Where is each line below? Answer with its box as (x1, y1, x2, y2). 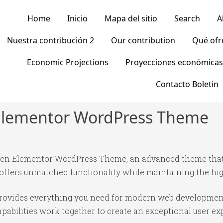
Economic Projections (26, 57, 109, 68)
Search (174, 13, 200, 24)
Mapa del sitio (104, 13, 157, 24)
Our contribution (111, 35, 175, 46)
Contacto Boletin (155, 79, 219, 90)
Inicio (67, 13, 88, 24)
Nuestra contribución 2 (6, 35, 94, 46)
